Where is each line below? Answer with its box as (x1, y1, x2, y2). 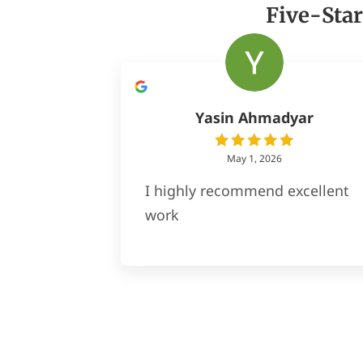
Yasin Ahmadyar (194, 107, 314, 127)
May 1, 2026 (226, 151, 282, 165)
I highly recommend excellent (145, 180, 349, 200)
